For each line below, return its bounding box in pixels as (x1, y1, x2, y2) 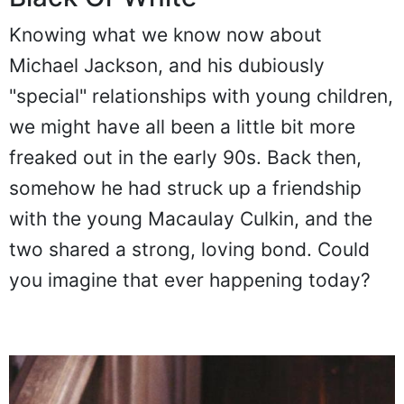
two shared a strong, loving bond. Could (9, 237, 370, 261)
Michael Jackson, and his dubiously (9, 53, 325, 77)
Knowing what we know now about (9, 23, 322, 46)
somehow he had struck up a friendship (9, 176, 362, 199)
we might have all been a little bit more (9, 115, 355, 138)
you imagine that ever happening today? (9, 268, 371, 291)
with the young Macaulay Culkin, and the (9, 207, 372, 230)
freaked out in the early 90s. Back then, (9, 145, 362, 169)
